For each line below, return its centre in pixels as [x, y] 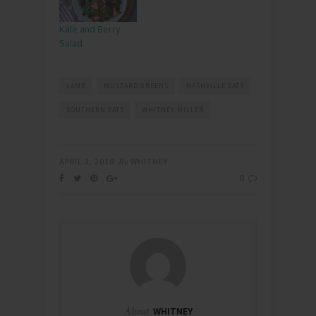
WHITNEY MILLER [173, 110]
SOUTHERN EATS [95, 110]
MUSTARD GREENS [136, 86]
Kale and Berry [90, 29]
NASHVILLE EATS [215, 86]
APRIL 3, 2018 [87, 162]
